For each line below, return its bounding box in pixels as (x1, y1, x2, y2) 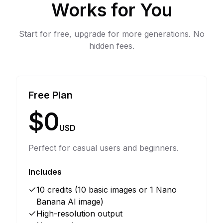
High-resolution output (36, 209, 122, 219)
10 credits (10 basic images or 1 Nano (36, 185, 177, 195)
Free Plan (28, 89, 73, 101)
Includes (28, 167, 62, 177)
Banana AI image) (36, 197, 104, 207)
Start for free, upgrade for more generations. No (18, 29, 205, 39)
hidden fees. (89, 41, 134, 51)
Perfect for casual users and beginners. (28, 143, 179, 153)
